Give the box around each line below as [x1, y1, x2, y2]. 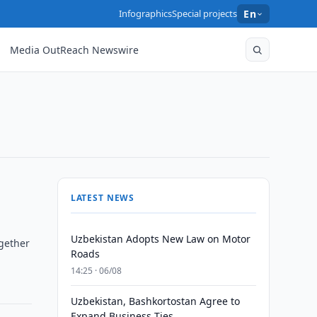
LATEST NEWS [70, 192, 135, 204]
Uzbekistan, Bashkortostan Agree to [70, 294, 240, 308]
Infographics [119, 7, 173, 20]
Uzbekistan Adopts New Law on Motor [70, 232, 250, 246]
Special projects [172, 7, 238, 20]
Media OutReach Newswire [10, 42, 139, 57]
